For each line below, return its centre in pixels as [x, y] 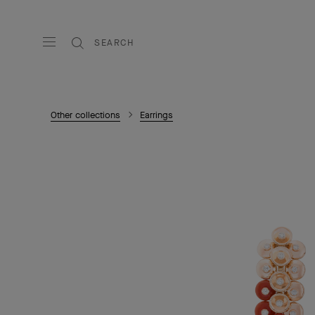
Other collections [85, 115]
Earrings [156, 115]
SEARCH [114, 43]
